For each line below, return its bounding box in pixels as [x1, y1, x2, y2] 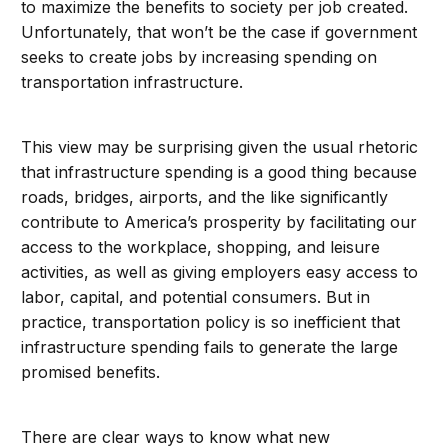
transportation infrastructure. [21, 72, 244, 93]
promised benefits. [21, 362, 161, 383]
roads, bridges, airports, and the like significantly [21, 187, 389, 208]
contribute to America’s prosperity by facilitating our [21, 212, 418, 233]
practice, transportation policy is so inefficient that [21, 312, 401, 333]
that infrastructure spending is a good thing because [21, 162, 418, 183]
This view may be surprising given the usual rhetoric [21, 137, 419, 158]
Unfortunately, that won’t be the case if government [21, 22, 418, 43]
